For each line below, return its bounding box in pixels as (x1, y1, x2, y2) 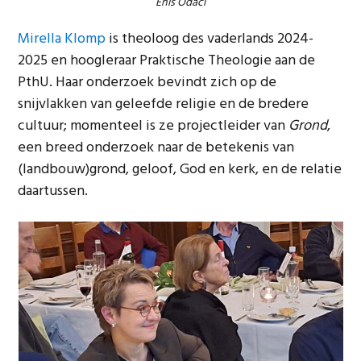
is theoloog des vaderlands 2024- (106, 27, 314, 51)
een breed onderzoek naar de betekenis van (18, 136, 295, 160)
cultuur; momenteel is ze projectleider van (18, 114, 289, 138)
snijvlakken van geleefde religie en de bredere (18, 93, 309, 116)
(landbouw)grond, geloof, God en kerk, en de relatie (18, 158, 342, 181)
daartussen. (18, 180, 89, 203)
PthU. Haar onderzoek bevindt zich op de (18, 71, 277, 94)
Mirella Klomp (18, 27, 106, 51)
